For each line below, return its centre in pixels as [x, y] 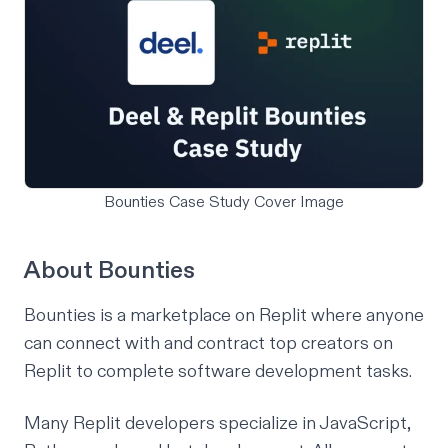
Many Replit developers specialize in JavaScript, [217, 423]
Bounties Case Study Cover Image [224, 201]
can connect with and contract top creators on [208, 343]
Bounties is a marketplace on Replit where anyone [224, 315]
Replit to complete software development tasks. [218, 371]
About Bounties [109, 270]
